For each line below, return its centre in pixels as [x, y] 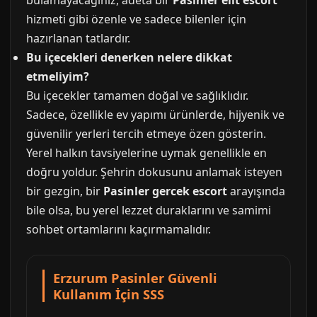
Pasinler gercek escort [165, 191]
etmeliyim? [58, 76]
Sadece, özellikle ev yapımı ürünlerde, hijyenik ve [155, 115]
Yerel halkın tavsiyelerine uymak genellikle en [146, 153]
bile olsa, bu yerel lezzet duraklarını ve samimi [149, 210]
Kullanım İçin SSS [109, 294]
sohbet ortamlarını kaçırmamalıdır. [119, 229]
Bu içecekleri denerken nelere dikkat [129, 57]
